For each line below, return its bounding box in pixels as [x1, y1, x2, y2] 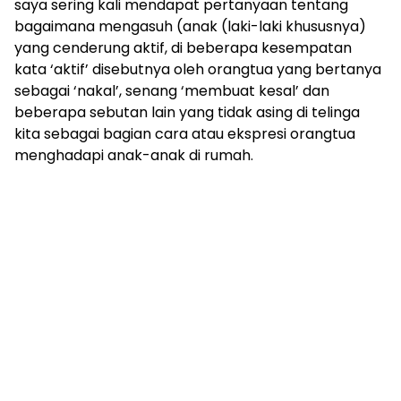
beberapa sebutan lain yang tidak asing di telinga [14, 102, 360, 123]
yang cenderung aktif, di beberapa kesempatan [14, 38, 352, 58]
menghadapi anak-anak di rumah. [14, 145, 253, 166]
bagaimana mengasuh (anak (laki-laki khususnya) [14, 16, 366, 37]
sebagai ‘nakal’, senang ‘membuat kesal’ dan [14, 81, 329, 101]
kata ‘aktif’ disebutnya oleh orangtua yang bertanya [14, 59, 381, 80]
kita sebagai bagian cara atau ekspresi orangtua [14, 124, 355, 144]
